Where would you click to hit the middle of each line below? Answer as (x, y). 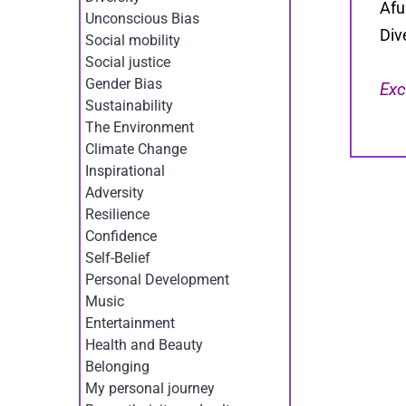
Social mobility (132, 40)
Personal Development (157, 279)
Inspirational (125, 170)
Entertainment (130, 323)
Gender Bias (123, 83)
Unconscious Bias (142, 18)
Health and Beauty (144, 344)
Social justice (127, 62)
